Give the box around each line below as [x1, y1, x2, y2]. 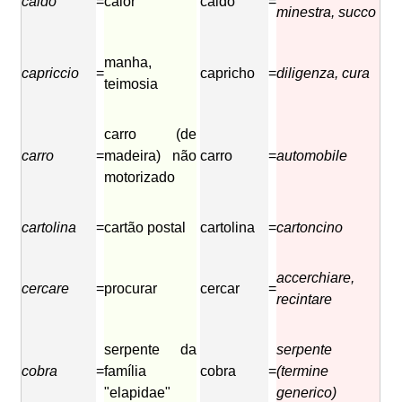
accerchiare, [276, 270, 355, 286]
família [104, 363, 147, 380]
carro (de [104, 127, 197, 143]
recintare [276, 292, 333, 308]
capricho [200, 66, 256, 82]
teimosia [104, 76, 159, 92]
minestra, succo [276, 4, 377, 21]
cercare [22, 281, 70, 297]
